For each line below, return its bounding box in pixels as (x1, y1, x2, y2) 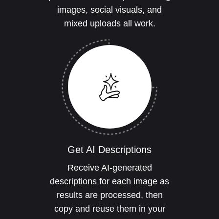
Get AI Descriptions (67, 144, 152, 155)
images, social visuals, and (57, 5, 162, 15)
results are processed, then (56, 190, 163, 200)
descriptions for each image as (50, 176, 169, 187)
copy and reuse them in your (54, 204, 165, 214)
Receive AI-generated (67, 163, 152, 173)
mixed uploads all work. (64, 19, 155, 29)
